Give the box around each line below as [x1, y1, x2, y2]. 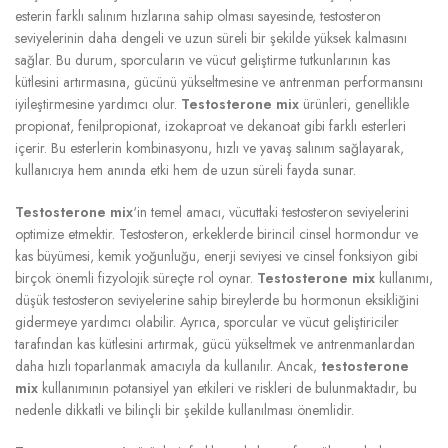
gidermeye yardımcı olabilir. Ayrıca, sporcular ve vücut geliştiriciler [15, 311, 399, 332]
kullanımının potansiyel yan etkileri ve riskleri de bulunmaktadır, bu [38, 377, 417, 398]
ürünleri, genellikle [299, 93, 409, 114]
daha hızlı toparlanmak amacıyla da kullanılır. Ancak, [15, 355, 321, 376]
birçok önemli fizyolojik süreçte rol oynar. [15, 267, 257, 288]
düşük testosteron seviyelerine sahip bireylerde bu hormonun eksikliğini [15, 289, 419, 310]
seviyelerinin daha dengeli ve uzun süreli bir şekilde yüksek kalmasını [15, 27, 407, 48]
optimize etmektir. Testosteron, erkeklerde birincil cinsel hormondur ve [15, 223, 418, 244]
